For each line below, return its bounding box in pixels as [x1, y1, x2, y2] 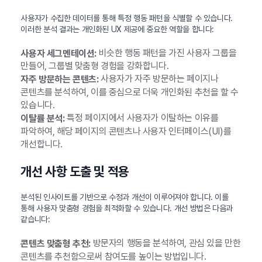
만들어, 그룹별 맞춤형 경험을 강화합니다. [20, 60, 169, 72]
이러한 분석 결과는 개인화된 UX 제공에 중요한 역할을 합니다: [20, 24, 215, 34]
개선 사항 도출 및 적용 [20, 163, 129, 179]
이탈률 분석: [20, 112, 65, 124]
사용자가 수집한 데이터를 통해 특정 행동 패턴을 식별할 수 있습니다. [20, 13, 233, 23]
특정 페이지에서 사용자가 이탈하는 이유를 [64, 112, 219, 124]
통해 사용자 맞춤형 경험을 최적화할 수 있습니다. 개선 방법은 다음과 [20, 203, 233, 213]
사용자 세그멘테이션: [20, 47, 96, 59]
